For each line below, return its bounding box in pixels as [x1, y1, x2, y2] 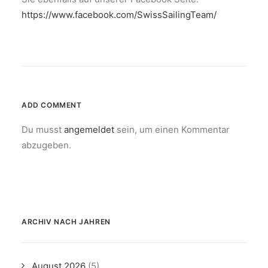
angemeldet [64, 124, 114, 135]
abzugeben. [22, 139, 71, 151]
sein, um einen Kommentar [114, 124, 230, 135]
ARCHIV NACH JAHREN [22, 217, 111, 226]
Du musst [22, 124, 64, 135]
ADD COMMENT [22, 100, 82, 109]
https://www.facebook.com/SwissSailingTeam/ [22, 9, 217, 20]
